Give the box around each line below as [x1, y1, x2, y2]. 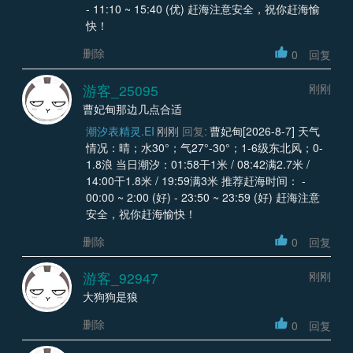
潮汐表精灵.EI [85, 122, 154, 139]
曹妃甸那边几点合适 [83, 100, 182, 117]
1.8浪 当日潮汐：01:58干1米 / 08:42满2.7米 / [85, 155, 310, 172]
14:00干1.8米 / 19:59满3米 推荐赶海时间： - [85, 172, 306, 188]
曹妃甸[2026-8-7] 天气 [210, 122, 320, 139]
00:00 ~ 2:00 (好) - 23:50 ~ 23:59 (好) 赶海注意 [85, 188, 320, 205]
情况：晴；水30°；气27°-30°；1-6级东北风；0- [85, 139, 323, 155]
